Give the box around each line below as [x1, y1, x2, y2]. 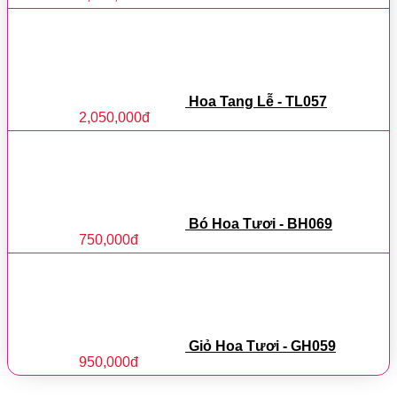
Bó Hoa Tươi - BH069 [189, 215, 332, 231]
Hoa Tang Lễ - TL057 [189, 93, 327, 109]
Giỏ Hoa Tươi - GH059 [189, 338, 336, 354]
